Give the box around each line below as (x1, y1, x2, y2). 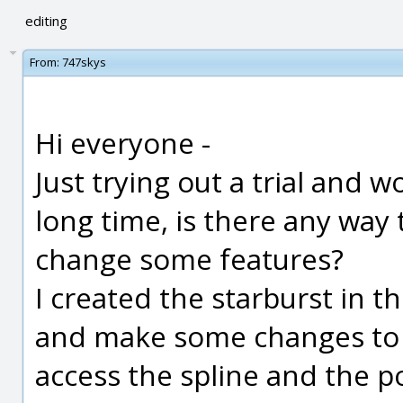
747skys (62, 54, 106, 70)
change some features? (35, 239, 344, 278)
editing (24, 12, 67, 30)
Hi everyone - (35, 123, 210, 162)
